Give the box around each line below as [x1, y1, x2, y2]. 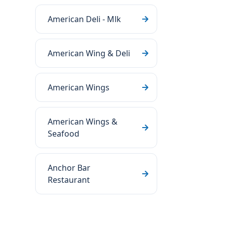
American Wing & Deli [48, 48, 130, 59]
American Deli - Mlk [48, 14, 121, 25]
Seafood [48, 128, 79, 139]
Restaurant [48, 174, 90, 185]
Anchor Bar [48, 162, 90, 173]
